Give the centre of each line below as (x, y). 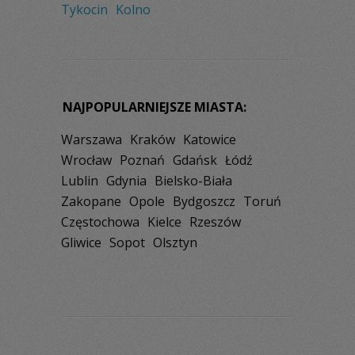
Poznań (142, 160)
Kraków (153, 140)
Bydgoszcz (204, 202)
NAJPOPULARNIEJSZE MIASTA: (155, 107)
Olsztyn (175, 243)
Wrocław (86, 160)
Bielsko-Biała (193, 181)
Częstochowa (100, 222)
